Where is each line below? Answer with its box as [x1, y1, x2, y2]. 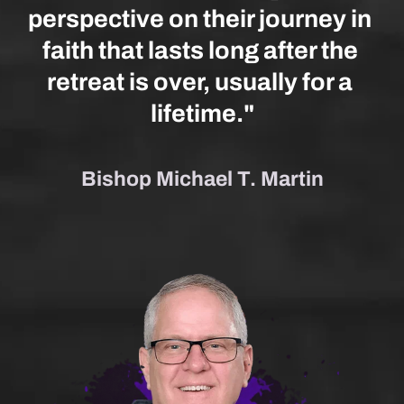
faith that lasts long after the [41, 37, 358, 65]
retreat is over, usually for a [47, 69, 353, 96]
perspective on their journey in [28, 5, 372, 33]
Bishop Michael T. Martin [80, 168, 324, 191]
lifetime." [150, 100, 254, 128]
